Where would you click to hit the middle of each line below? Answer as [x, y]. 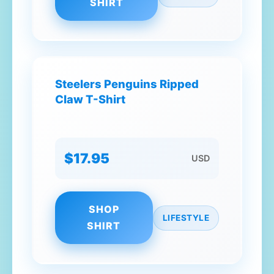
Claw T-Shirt [90, 99]
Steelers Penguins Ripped [127, 84]
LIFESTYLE [186, 217]
